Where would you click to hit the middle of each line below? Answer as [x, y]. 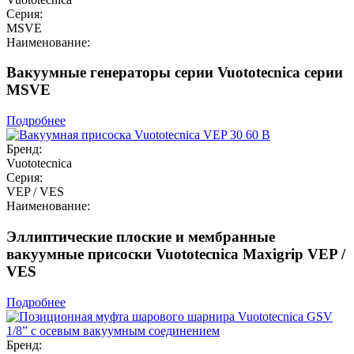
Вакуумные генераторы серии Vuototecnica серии [175, 73]
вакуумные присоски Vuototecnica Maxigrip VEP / [176, 254]
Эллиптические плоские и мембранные [141, 236]
